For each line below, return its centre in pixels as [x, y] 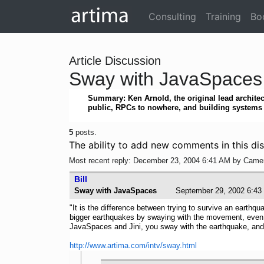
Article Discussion [115, 61]
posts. [85, 132]
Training [223, 16]
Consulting [172, 16]
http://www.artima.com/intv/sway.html [133, 245]
